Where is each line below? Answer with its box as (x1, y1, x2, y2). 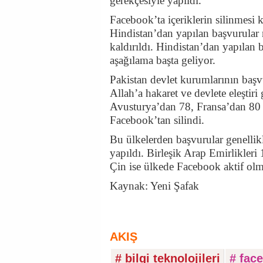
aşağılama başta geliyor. (110, 53, 215, 68)
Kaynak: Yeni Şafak (110, 178, 199, 193)
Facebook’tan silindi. (110, 113, 204, 127)
